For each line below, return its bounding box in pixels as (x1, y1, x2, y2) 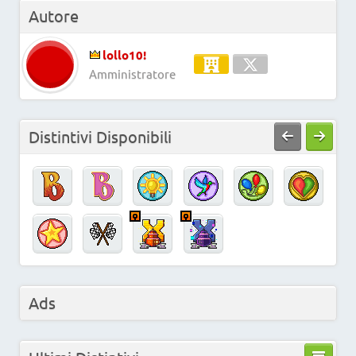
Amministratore (89, 65, 176, 81)
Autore (29, 5, 79, 25)
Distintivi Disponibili (29, 126, 172, 146)
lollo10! (103, 46, 146, 63)
